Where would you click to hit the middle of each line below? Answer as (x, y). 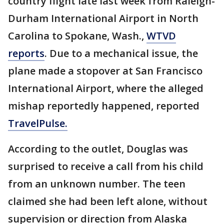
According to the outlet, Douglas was (98, 149)
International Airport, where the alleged (106, 88)
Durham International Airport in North (103, 18)
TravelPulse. (38, 123)
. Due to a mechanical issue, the (121, 53)
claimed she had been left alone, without (108, 201)
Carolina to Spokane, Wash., (77, 36)
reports (26, 53)
